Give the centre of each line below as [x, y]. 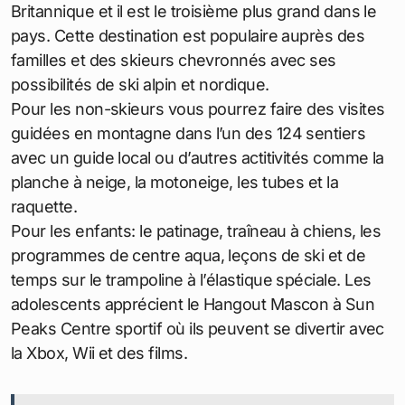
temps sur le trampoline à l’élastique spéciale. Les [191, 279]
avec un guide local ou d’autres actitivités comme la [198, 157]
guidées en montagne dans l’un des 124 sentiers [188, 133]
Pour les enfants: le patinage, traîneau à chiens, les [196, 231]
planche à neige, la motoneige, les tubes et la [175, 182]
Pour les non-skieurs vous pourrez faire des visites [198, 108]
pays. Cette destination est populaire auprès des [188, 35]
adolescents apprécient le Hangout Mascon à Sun [193, 304]
